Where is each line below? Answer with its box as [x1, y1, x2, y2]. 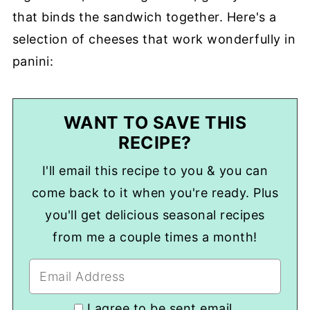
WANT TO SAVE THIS [63, 111, 247, 133]
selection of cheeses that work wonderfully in [12, 31, 296, 46]
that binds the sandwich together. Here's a [12, 9, 277, 24]
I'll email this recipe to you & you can [42, 163, 268, 178]
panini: [12, 53, 54, 69]
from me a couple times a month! [53, 229, 257, 244]
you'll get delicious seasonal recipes [45, 207, 265, 222]
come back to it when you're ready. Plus [31, 185, 279, 200]
